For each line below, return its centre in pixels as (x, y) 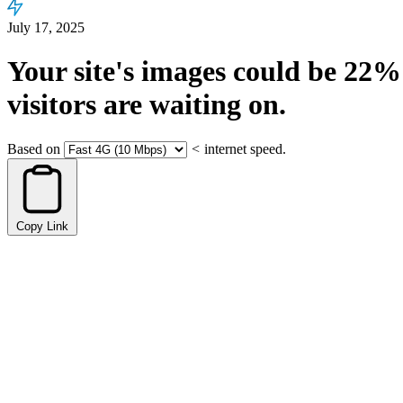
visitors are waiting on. (147, 105)
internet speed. (245, 148)
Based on (34, 148)
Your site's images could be (175, 72)
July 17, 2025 (46, 27)
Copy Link (42, 226)
